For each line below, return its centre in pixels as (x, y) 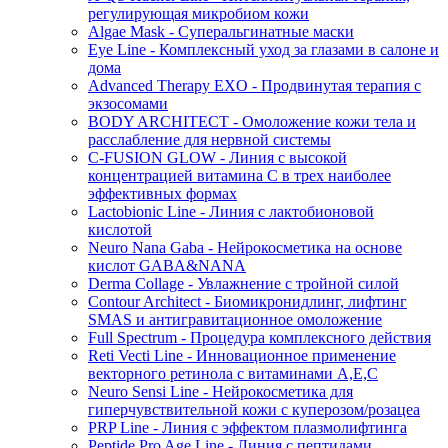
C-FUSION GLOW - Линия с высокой (217, 157)
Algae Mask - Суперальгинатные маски (221, 31)
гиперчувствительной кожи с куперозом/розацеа (254, 409)
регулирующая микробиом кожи (198, 13)
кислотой (120, 229)
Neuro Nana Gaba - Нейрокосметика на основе (245, 247)
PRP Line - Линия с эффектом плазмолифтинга (247, 427)
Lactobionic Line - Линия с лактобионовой (231, 211)
